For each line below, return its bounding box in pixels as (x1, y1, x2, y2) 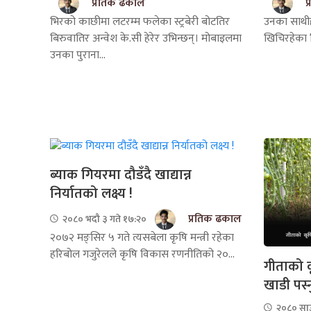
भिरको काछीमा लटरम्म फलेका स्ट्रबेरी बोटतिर (50, 12, 230, 32)
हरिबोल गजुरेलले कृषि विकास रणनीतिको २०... (50, 244, 235, 264)
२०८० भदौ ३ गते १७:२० (60, 211, 146, 228)
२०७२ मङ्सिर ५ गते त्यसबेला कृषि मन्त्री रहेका (50, 228, 234, 247)
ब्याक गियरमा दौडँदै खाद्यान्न (50, 162, 192, 187)
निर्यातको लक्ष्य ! (50, 181, 133, 205)
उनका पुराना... (50, 46, 106, 65)
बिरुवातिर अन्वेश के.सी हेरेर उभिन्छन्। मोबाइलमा (50, 29, 242, 49)
